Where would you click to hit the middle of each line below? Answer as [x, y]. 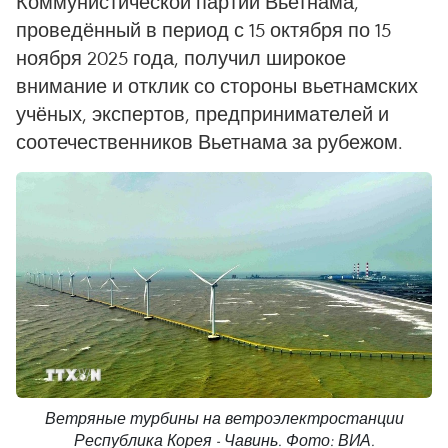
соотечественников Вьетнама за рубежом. [209, 141]
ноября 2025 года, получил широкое [181, 57]
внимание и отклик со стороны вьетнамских [217, 85]
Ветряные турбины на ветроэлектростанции [224, 419]
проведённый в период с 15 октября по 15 [203, 29]
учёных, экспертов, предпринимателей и [202, 113]
